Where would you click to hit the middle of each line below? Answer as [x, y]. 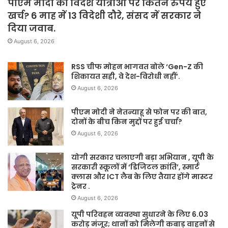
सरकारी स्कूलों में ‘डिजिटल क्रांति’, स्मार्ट [135, 167]
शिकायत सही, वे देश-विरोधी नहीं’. [126, 77]
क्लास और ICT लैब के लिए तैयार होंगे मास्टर [142, 177]
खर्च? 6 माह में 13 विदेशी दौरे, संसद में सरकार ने [104, 16]
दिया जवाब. [32, 28]
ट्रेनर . [81, 187]
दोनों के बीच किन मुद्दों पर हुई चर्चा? [127, 122]
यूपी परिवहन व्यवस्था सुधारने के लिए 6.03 [140, 215]
